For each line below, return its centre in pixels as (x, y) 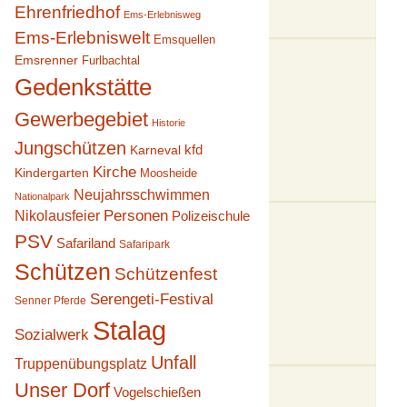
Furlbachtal (110, 60)
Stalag (129, 330)
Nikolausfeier (57, 216)
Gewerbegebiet (81, 119)
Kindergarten (51, 173)
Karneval (155, 150)
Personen (135, 216)
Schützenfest (165, 274)
